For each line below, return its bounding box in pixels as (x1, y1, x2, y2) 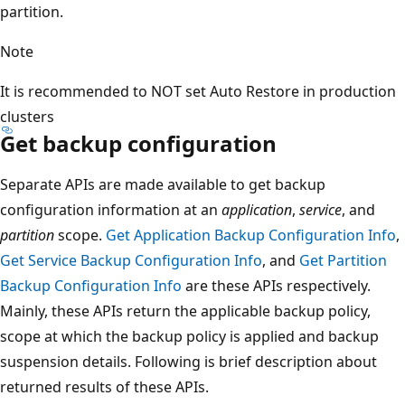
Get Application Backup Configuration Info (106, 224, 396, 245)
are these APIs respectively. (182, 275, 371, 296)
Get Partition (299, 250, 387, 270)
